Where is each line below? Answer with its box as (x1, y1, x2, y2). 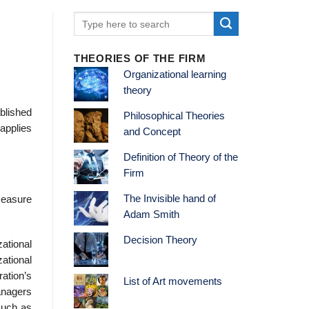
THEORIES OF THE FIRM (74, 53, 206, 65)
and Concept (123, 126, 181, 138)
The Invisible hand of (123, 193, 216, 205)
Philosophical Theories (123, 110, 225, 122)
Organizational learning (123, 69, 226, 81)
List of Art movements (123, 276, 222, 288)
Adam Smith (123, 209, 179, 221)
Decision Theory (123, 235, 197, 246)
